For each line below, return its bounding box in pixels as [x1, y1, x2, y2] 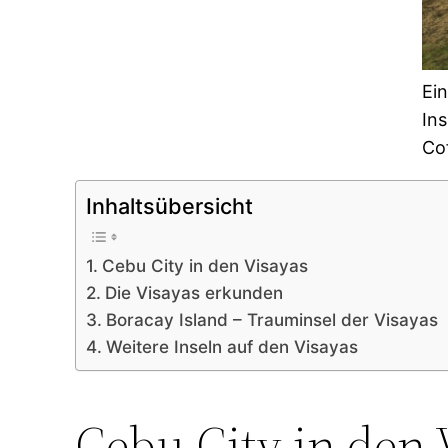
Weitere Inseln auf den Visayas [105, 336, 358, 358]
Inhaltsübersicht [86, 193, 254, 220]
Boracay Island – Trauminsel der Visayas [105, 309, 438, 331]
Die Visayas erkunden [104, 282, 283, 304]
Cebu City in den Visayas [101, 255, 308, 277]
